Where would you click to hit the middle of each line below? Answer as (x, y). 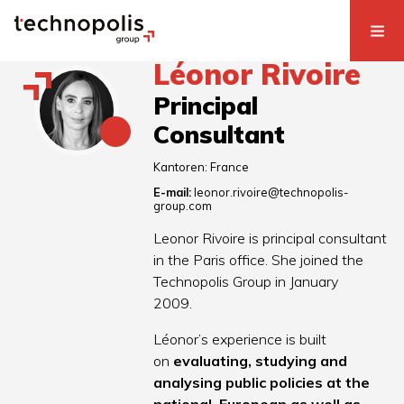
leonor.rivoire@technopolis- (271, 193)
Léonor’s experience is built (240, 340)
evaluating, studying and (261, 361)
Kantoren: (182, 167)
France (230, 167)
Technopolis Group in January (246, 282)
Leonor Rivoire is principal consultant (271, 239)
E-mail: (173, 193)
